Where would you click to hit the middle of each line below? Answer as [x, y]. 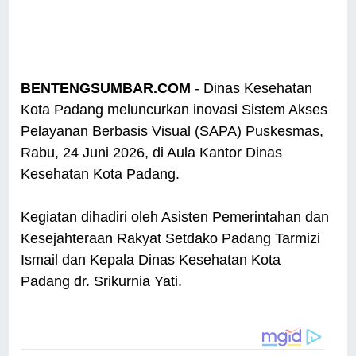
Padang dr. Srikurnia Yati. [104, 282]
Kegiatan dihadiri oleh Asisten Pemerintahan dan [175, 217]
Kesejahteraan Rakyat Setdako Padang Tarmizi [171, 239]
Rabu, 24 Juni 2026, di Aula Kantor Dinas [152, 153]
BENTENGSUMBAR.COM [106, 89]
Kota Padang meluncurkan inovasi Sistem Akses [174, 110]
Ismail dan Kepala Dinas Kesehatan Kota [151, 260]
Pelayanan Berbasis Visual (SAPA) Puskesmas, [172, 132]
